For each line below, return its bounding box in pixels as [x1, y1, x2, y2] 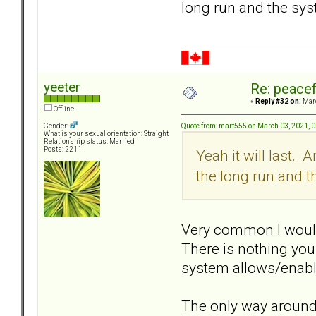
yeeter [44, 79, 80, 96]
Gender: [44, 122, 70, 130]
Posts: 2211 [44, 145, 82, 154]
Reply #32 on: [255, 97, 301, 106]
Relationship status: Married [44, 138, 135, 146]
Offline [52, 105, 74, 114]
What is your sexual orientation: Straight [44, 130, 169, 138]
